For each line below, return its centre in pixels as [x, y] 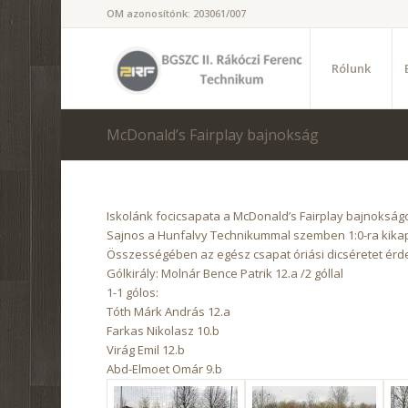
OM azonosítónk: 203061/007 [177, 13]
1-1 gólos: [133, 292]
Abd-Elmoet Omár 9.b [165, 369]
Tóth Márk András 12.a [169, 311]
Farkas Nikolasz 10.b [163, 331]
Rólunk [351, 68]
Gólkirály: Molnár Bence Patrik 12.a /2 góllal [225, 273]
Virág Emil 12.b [146, 350]
